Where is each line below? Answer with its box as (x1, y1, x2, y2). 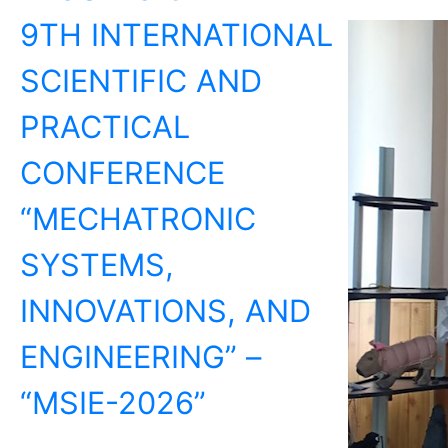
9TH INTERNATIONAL (20, 15, 333, 53)
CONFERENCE (20, 153, 225, 191)
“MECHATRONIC (20, 199, 256, 237)
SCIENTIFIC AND (20, 61, 262, 99)
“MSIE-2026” (20, 383, 215, 421)
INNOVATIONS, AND (20, 291, 311, 329)
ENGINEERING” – (20, 337, 261, 375)
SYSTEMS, (20, 245, 174, 283)
